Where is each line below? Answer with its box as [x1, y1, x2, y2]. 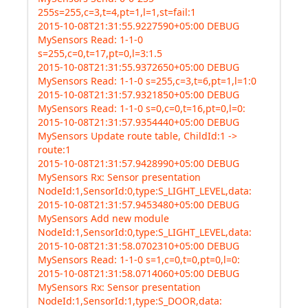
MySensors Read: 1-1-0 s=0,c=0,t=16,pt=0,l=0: [38, 102, 245, 115]
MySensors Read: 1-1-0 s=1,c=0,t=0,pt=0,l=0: [38, 253, 240, 266]
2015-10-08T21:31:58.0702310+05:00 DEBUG [38, 239, 239, 252]
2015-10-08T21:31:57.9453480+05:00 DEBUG [38, 198, 239, 211]
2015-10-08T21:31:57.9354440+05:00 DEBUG [38, 115, 239, 129]
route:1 [38, 143, 71, 156]
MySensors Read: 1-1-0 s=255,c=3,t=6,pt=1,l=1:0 [38, 74, 256, 87]
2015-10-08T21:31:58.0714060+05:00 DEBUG [38, 267, 239, 280]
